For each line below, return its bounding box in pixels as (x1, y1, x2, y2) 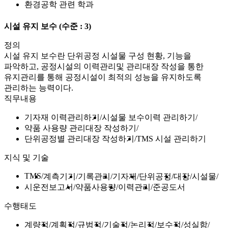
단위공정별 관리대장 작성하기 (24, 134, 134, 143)
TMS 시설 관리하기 (136, 134, 206, 143)
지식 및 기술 (4, 153, 49, 162)
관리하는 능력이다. (4, 83, 73, 92)
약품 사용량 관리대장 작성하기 (24, 123, 136, 132)
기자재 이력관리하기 (24, 112, 100, 122)
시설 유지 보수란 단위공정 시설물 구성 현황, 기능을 (4, 51, 191, 60)
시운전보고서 (24, 182, 73, 191)
